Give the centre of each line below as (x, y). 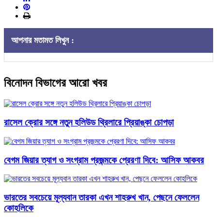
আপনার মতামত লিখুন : (43, 40)
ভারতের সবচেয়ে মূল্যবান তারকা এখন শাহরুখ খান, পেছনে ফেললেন (101, 197)
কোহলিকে (19, 208)
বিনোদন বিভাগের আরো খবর (55, 83)
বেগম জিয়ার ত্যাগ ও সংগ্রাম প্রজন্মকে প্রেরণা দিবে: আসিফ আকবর (104, 160)
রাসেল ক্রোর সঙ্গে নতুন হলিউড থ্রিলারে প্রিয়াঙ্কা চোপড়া (89, 123)
